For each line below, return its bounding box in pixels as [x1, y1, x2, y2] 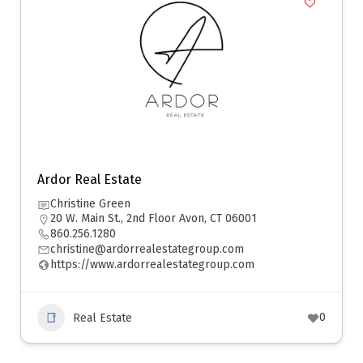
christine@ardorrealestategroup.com [50, 242, 244, 256]
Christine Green [50, 197, 130, 211]
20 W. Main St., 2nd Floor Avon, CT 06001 [50, 211, 257, 225]
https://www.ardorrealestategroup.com [50, 258, 254, 271]
